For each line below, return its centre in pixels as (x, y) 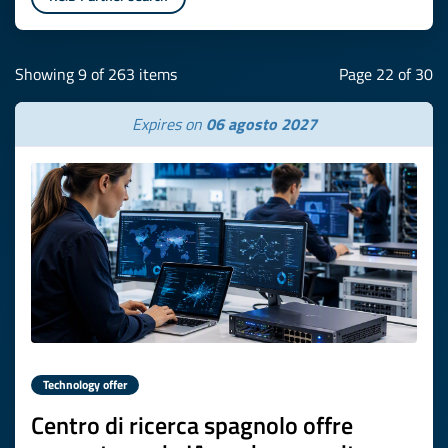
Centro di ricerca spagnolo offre (192, 425)
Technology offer (85, 384)
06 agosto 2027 (261, 124)
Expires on (168, 124)
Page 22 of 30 (386, 74)
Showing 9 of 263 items (96, 74)
